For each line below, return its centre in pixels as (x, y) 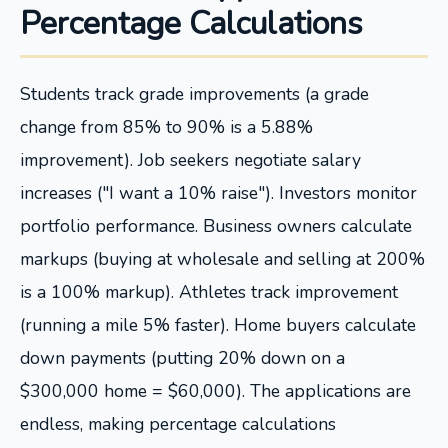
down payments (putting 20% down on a (182, 358)
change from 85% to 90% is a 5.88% (166, 127)
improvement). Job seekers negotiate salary (190, 160)
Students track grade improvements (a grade (194, 94)
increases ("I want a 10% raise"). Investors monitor (218, 193)
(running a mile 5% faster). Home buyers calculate (218, 325)
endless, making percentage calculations (178, 424)
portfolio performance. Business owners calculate (216, 226)
